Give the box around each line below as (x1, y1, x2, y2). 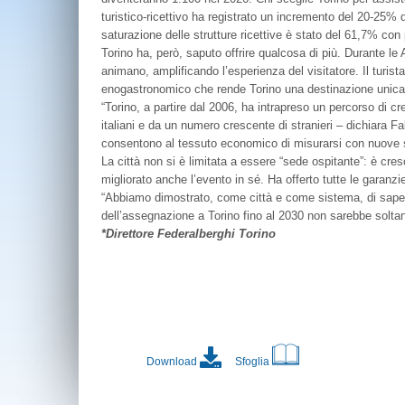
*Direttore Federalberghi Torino (101, 227, 276, 240)
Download (146, 355, 200, 368)
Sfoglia (235, 355, 272, 368)
